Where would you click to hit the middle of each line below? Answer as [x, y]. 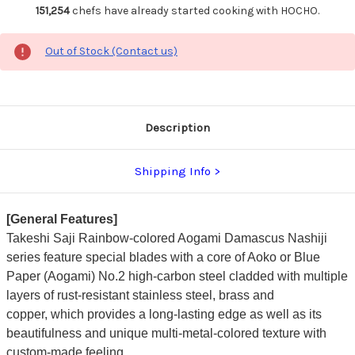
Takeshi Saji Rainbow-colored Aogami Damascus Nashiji [166, 238]
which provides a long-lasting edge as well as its [186, 314]
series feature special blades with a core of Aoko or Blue [163, 257]
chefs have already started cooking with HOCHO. [195, 10]
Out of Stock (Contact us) [111, 51]
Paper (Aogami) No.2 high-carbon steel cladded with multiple [177, 276]
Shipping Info [173, 171]
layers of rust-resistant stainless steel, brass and [140, 295]
